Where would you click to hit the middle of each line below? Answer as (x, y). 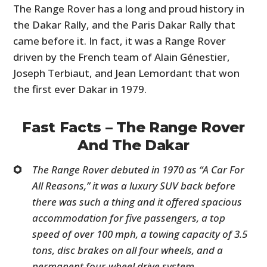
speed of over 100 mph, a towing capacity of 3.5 (140, 234)
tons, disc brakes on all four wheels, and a (128, 250)
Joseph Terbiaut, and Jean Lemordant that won (127, 73)
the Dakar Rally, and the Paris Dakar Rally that (125, 24)
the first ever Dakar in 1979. (80, 89)
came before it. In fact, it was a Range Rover (120, 41)
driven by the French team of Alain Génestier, (122, 57)
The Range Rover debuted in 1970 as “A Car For (139, 169)
